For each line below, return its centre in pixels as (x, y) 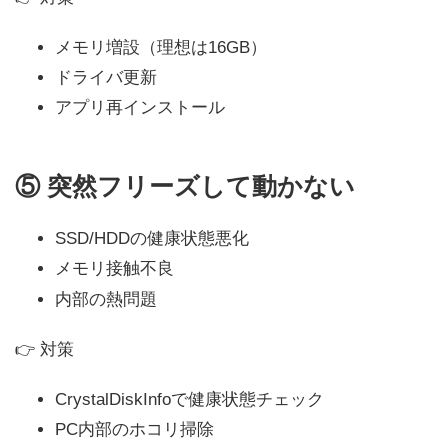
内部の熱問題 (106, 299)
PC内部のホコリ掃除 (134, 429)
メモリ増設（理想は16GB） (161, 47)
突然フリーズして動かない (201, 186)
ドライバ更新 (106, 78)
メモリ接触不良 (114, 269)
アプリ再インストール (140, 108)
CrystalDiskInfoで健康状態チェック (189, 399)
